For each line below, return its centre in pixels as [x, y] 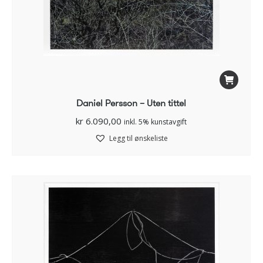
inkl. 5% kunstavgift [155, 122]
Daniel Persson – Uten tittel [131, 103]
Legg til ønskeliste [139, 139]
